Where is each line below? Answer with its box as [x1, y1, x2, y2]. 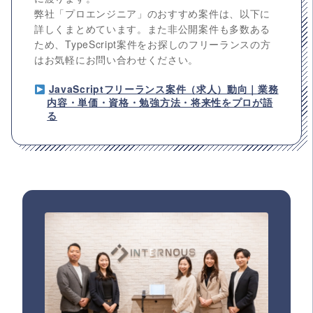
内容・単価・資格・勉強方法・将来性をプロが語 [47, 95, 273, 110]
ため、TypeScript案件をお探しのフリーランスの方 [34, 37, 271, 52]
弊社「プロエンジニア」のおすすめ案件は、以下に [34, 6, 271, 21]
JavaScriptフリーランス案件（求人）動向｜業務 [48, 82, 279, 96]
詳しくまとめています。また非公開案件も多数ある [34, 22, 271, 36]
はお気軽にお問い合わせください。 [34, 52, 199, 67]
